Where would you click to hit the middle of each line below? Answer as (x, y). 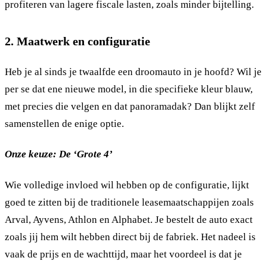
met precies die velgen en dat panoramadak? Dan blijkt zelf (130, 106)
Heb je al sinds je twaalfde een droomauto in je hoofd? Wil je (133, 72)
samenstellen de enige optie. (64, 123)
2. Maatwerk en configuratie (77, 41)
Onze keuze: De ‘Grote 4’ (59, 154)
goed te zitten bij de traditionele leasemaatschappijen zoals (129, 203)
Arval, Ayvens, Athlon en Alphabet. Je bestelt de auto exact (129, 220)
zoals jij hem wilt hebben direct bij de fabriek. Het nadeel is (130, 237)
